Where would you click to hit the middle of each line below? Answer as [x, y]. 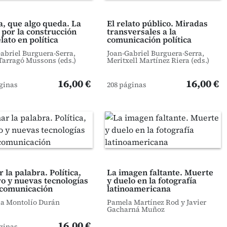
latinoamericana [139, 188]
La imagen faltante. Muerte [160, 172]
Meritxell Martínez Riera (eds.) [158, 60]
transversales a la [141, 31]
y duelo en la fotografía [152, 180]
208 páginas [126, 85]
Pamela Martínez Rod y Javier [156, 202]
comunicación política [149, 40]
